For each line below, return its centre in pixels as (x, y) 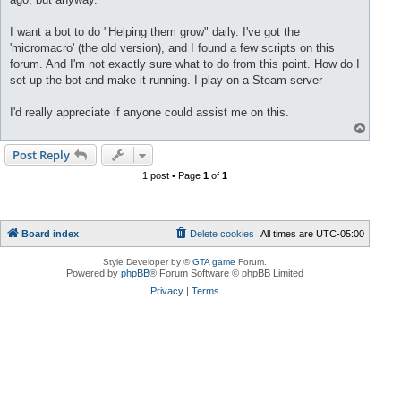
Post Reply (41, 155)
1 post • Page (173, 176)
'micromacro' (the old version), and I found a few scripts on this (172, 48)
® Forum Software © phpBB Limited (227, 273)
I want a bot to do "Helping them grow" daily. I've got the (155, 32)
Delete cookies (222, 234)
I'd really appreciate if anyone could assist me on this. (149, 113)
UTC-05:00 (341, 234)
